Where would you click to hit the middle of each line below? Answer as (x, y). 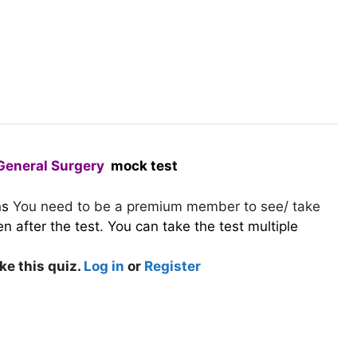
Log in (104, 266)
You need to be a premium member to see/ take (165, 206)
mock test (141, 166)
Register (173, 266)
